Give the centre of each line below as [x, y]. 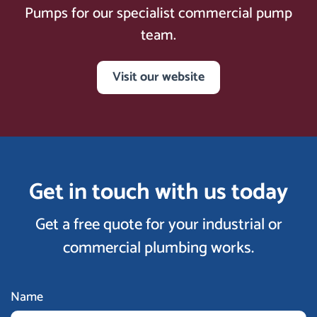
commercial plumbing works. [158, 248]
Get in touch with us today [158, 192]
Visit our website [158, 77]
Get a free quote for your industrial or [158, 224]
